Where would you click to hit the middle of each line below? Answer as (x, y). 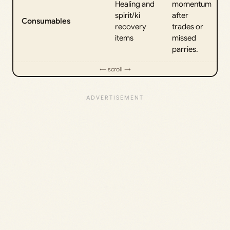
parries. (185, 50)
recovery (131, 27)
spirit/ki (128, 16)
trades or (188, 27)
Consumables (46, 21)
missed (184, 38)
